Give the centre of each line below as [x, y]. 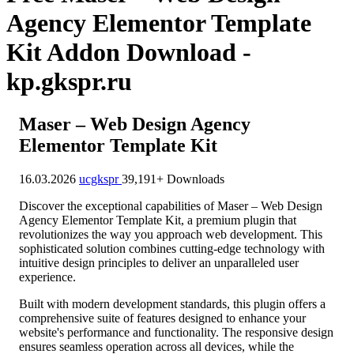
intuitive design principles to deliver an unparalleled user [159, 262]
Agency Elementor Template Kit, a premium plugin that [158, 220]
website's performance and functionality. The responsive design [176, 332]
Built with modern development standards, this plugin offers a [172, 303]
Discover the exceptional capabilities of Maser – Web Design [171, 205]
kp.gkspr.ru [69, 82]
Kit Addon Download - [129, 53]
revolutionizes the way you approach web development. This [171, 234]
